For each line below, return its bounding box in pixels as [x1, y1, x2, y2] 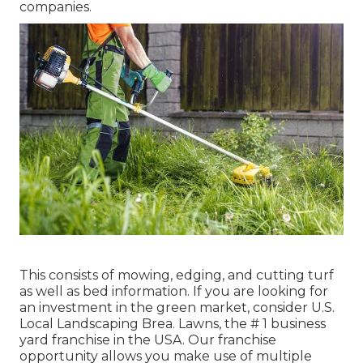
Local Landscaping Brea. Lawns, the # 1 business [19, 315, 326, 331]
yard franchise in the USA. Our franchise [19, 331, 276, 348]
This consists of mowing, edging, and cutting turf [19, 267, 334, 283]
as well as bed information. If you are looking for [19, 283, 328, 299]
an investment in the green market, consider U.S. [19, 299, 335, 315]
